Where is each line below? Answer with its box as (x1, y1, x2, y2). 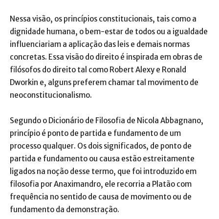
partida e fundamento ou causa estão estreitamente (10, 154, 195, 163)
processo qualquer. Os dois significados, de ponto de (10, 141, 192, 151)
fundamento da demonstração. (10, 205, 119, 214)
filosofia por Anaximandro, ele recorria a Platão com (10, 179, 192, 189)
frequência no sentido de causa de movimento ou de (10, 192, 192, 201)
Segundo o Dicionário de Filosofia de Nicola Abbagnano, (10, 116, 203, 125)
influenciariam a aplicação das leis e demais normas (10, 40, 190, 49)
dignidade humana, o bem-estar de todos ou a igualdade (10, 27, 208, 36)
